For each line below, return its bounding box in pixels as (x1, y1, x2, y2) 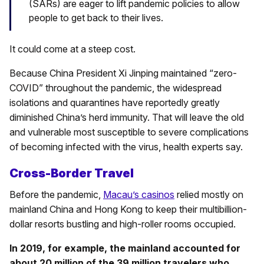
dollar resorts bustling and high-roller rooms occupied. (9, 217, 236, 230)
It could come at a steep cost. (9, 42, 136, 55)
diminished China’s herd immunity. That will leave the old (9, 111, 244, 123)
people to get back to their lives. (29, 11, 163, 24)
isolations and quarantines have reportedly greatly (9, 96, 220, 108)
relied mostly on (174, 188, 243, 200)
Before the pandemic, (9, 188, 103, 200)
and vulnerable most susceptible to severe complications (9, 126, 249, 138)
